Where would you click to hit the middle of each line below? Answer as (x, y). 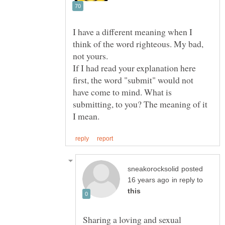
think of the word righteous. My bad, (138, 43)
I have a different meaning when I (133, 31)
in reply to (187, 180)
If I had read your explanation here (134, 68)
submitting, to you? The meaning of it (140, 104)
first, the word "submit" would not (133, 80)
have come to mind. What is (122, 92)
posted (192, 169)
